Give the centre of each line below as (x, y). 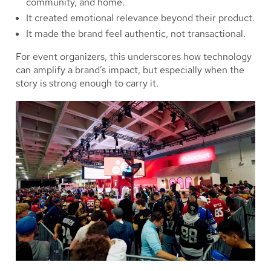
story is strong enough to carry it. (87, 83)
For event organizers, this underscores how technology (134, 56)
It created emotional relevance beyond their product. (140, 18)
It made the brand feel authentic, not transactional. (136, 33)
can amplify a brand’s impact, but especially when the (130, 70)
